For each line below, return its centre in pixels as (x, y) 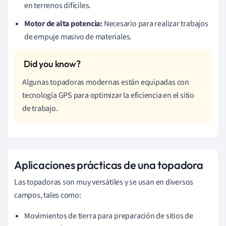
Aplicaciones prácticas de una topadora (109, 165)
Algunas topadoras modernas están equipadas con (106, 82)
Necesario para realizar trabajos (155, 23)
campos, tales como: (48, 195)
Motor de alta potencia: (63, 23)
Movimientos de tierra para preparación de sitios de (109, 216)
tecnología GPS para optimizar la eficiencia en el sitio (108, 95)
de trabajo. (40, 108)
